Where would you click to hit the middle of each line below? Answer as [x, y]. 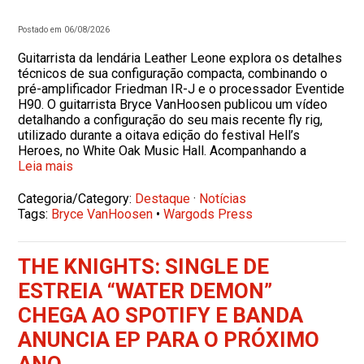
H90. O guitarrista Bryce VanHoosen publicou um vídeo [173, 104]
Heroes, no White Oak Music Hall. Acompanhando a [162, 151]
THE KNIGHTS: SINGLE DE [144, 266]
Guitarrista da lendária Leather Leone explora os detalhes [180, 58]
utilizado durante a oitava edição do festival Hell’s [159, 135]
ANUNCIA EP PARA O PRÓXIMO [169, 340]
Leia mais [46, 166]
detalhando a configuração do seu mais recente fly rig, [171, 120]
